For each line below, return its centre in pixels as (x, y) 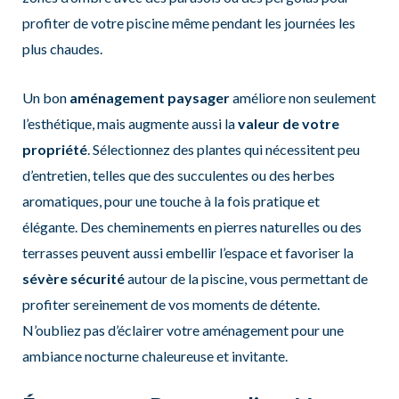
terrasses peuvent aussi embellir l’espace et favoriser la (187, 252)
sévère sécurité (73, 278)
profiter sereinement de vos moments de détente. (171, 304)
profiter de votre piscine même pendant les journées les (188, 22)
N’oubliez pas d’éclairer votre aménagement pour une (183, 330)
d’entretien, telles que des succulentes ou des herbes (178, 175)
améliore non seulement (302, 97)
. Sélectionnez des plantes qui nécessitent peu (223, 149)
